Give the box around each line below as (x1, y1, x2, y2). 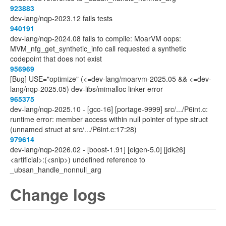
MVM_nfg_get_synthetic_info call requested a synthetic (10, 43, 186, 53)
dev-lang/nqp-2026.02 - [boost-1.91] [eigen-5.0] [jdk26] (10, 144, 185, 154)
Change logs (10, 183, 106, 206)
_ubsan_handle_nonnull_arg (10, 164, 101, 175)
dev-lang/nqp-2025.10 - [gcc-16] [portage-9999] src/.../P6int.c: (10, 104, 208, 114)
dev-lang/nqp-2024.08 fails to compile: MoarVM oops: (10, 33, 181, 43)
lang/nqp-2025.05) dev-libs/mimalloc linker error (10, 84, 163, 94)
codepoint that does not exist (10, 53, 102, 64)
